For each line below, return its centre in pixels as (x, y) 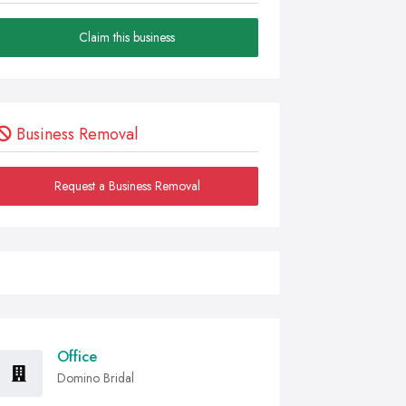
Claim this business (127, 37)
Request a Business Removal (127, 186)
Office (77, 357)
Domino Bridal (96, 378)
